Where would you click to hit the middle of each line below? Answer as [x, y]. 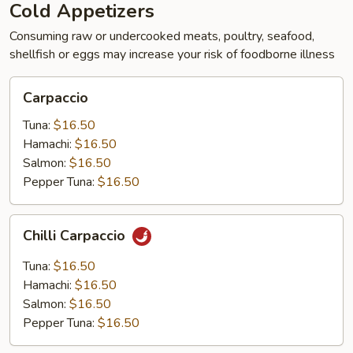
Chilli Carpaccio [76, 236]
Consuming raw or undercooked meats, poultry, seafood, [162, 36]
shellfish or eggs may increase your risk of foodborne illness [172, 54]
